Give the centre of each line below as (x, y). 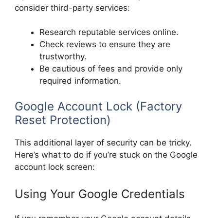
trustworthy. (63, 57)
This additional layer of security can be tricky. (103, 142)
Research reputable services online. (109, 32)
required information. (80, 81)
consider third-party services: (72, 8)
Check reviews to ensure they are (105, 45)
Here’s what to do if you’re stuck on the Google (106, 154)
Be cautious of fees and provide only (111, 69)
